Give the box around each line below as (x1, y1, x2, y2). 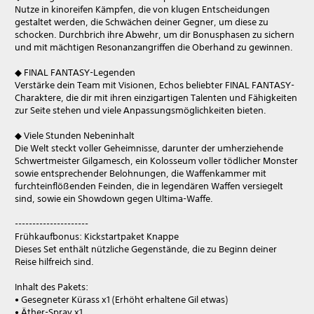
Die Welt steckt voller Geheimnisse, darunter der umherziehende (15, 142, 283, 154)
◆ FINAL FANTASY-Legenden (15, 66, 135, 78)
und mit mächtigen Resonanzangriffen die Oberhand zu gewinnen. (15, 41, 293, 53)
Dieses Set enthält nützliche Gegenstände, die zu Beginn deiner (15, 243, 277, 255)
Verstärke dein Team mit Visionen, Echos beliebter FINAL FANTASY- (15, 78, 294, 91)
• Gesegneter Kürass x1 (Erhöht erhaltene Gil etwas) (15, 293, 228, 306)
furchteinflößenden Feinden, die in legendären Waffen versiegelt (15, 179, 283, 192)
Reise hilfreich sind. (15, 255, 94, 268)
